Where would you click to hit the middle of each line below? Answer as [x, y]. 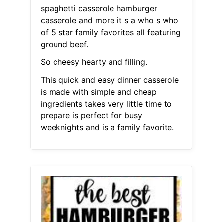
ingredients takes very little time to [106, 104]
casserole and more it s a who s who [109, 21]
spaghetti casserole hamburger [99, 9]
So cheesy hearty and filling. [94, 62]
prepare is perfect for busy [91, 116]
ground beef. [64, 44]
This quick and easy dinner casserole [110, 80]
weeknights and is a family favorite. [107, 128]
